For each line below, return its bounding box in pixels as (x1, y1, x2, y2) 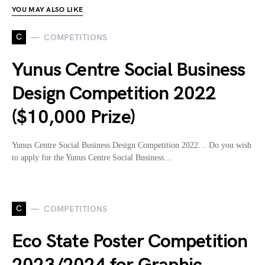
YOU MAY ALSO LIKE (12, 5, 83, 15)
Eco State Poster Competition (12, 230, 248, 254)
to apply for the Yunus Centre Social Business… (12, 153, 172, 163)
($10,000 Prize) (12, 106, 135, 130)
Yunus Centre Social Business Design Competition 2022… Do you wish (12, 141, 251, 150)
